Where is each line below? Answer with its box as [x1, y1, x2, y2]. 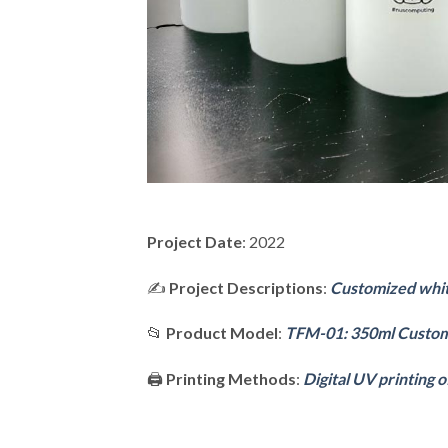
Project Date [147, 231, 242, 251]
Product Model [166, 323, 278, 343]
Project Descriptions [169, 277, 323, 297]
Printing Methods [166, 369, 296, 389]
